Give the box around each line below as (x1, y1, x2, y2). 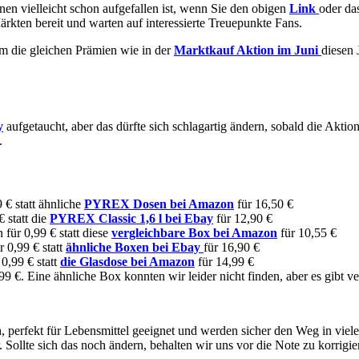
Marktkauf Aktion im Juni (174, 42, 318, 57)
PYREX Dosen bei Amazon (84, 196, 234, 211)
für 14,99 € (195, 254, 254, 268)
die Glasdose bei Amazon (60, 254, 195, 268)
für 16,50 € (234, 196, 293, 211)
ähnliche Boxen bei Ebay (66, 240, 200, 254)
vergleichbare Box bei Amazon (111, 225, 277, 240)
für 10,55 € (277, 225, 337, 240)
